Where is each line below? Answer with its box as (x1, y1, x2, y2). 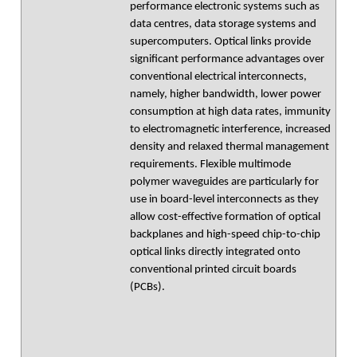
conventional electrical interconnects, (130, 71, 307, 83)
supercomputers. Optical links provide (130, 36, 311, 48)
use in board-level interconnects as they (130, 194, 319, 206)
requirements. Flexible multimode (130, 159, 291, 171)
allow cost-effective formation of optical (130, 211, 320, 223)
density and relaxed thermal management (130, 141, 329, 153)
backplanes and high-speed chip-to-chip (130, 229, 320, 241)
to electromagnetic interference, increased (130, 124, 331, 135)
